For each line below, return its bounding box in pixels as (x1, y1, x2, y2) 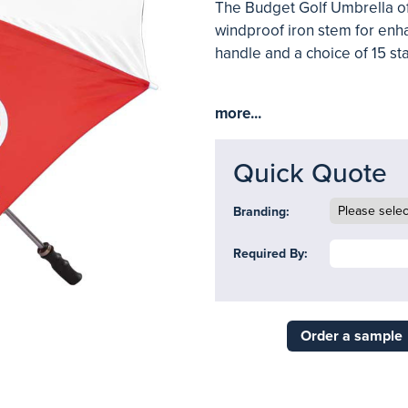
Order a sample (300, 327, 403, 345)
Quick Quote (233, 157, 387, 190)
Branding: (233, 204, 290, 219)
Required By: (233, 246, 308, 261)
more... (215, 104, 261, 123)
